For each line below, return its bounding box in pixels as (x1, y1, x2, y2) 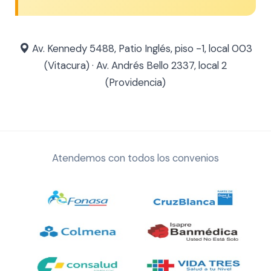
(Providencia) (105, 76, 166, 89)
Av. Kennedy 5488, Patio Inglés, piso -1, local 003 (29, 42, 252, 55)
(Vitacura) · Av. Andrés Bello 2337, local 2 (44, 59, 227, 72)
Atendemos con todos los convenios (52, 151, 219, 165)
